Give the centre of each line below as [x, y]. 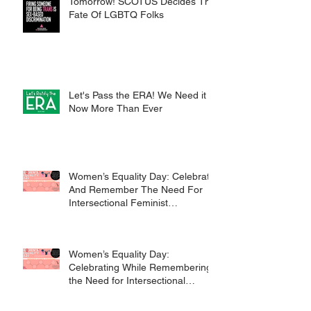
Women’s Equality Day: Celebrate [142, 176]
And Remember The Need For [136, 189]
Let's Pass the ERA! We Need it [137, 95]
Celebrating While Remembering [140, 267]
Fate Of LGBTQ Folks [116, 14]
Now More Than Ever [116, 108]
